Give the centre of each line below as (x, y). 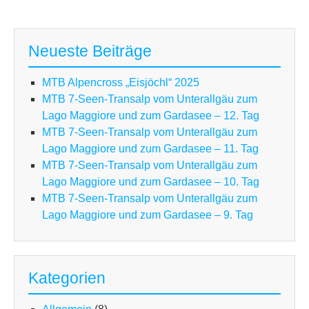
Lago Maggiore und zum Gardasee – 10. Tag (151, 181)
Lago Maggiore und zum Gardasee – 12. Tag (151, 115)
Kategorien (67, 278)
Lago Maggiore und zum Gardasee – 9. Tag (148, 215)
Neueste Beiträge (90, 51)
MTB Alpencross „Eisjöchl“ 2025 (121, 82)
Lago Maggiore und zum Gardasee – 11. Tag (150, 148)
